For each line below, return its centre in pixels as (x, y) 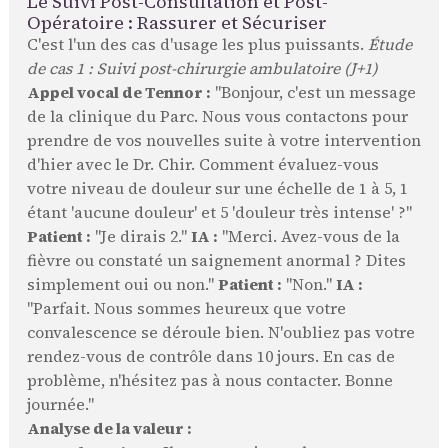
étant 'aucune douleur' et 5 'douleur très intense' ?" (219, 213)
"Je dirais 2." (140, 237)
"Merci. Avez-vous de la (308, 237)
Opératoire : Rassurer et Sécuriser (176, 23)
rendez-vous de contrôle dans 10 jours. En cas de (210, 357)
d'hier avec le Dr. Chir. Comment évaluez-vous (202, 165)
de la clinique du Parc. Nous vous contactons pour (217, 117)
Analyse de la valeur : (109, 429)
